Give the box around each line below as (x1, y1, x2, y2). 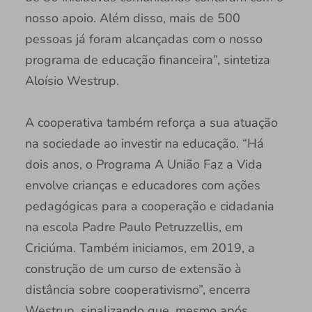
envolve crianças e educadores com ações (24, 176, 260, 194)
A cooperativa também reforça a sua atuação (24, 114, 278, 131)
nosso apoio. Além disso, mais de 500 (24, 9, 240, 26)
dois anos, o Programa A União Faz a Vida (24, 155, 263, 173)
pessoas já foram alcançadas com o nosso (24, 30, 263, 47)
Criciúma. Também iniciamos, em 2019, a (24, 239, 255, 256)
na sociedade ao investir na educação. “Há (24, 134, 264, 152)
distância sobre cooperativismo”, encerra (24, 281, 251, 298)
